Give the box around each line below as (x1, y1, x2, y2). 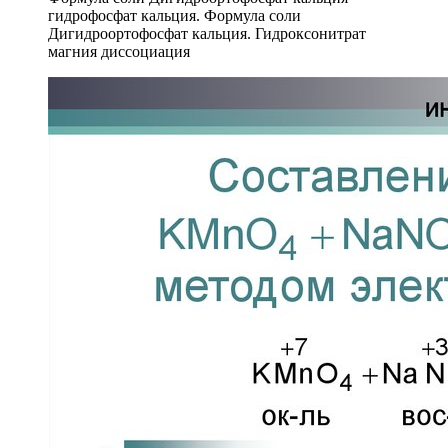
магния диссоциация (48, 42, 190, 60)
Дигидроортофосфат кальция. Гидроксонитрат (48, 24, 366, 42)
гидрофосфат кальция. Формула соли (48, 6, 301, 24)
